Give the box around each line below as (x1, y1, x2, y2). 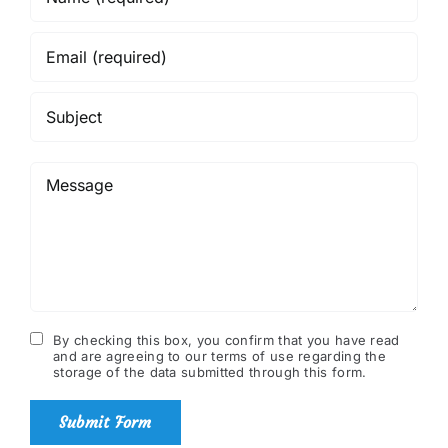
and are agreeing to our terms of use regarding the (53, 348, 386, 365)
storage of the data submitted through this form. (53, 364, 367, 381)
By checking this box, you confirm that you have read (53, 332, 400, 349)
